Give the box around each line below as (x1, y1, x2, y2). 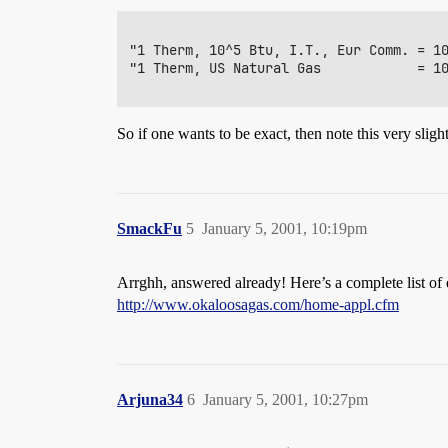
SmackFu (117, 220, 182, 237)
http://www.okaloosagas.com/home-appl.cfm (117, 296, 399, 313)
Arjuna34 (117, 391, 183, 408)
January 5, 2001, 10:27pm (203, 391, 368, 408)
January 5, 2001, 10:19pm (202, 220, 367, 237)
